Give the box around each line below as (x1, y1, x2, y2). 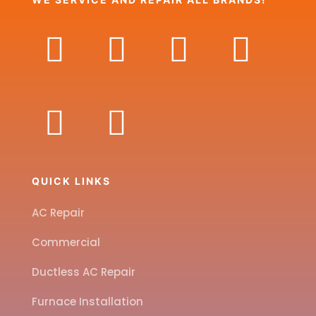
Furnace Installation (32, 294, 143, 309)
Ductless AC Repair (32, 265, 135, 279)
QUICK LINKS (32, 175, 111, 187)
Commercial (32, 235, 100, 250)
